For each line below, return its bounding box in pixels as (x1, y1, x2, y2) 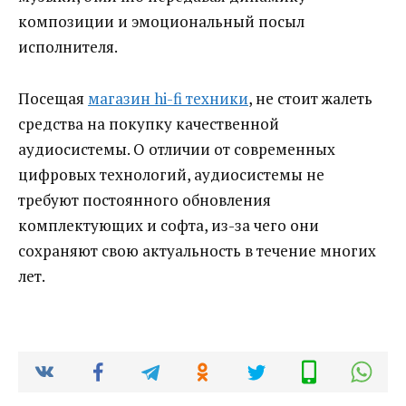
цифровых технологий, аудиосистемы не (18, 164, 324, 186)
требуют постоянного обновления (18, 189, 271, 211)
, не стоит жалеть (248, 88, 372, 110)
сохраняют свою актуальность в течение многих (18, 240, 376, 262)
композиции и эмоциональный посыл (18, 11, 304, 33)
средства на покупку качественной (18, 113, 279, 135)
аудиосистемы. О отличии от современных (18, 139, 335, 160)
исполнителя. (18, 36, 118, 58)
